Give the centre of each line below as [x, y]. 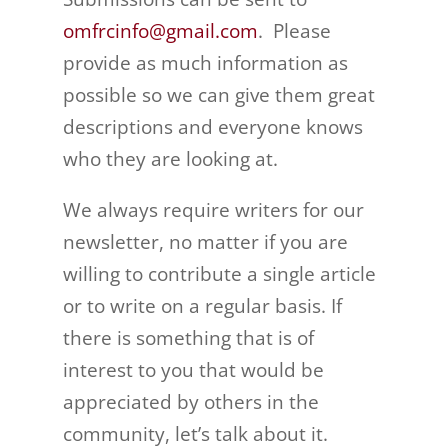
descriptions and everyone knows [212, 127]
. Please [294, 31]
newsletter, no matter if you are [205, 242]
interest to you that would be [193, 370]
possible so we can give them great [218, 95]
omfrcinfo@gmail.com [160, 31]
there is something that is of [188, 338]
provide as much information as [205, 63]
